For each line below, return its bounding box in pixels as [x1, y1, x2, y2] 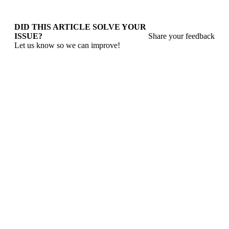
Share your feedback [148, 32, 215, 40]
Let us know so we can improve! [14, 41, 120, 50]
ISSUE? [14, 32, 42, 40]
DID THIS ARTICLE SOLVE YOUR [14, 22, 146, 31]
